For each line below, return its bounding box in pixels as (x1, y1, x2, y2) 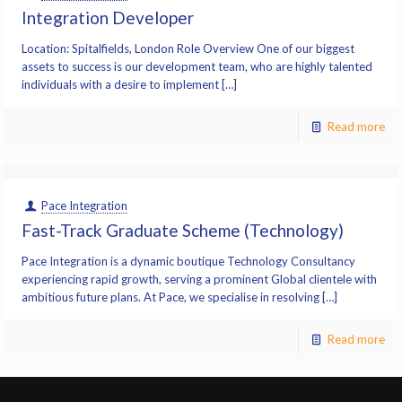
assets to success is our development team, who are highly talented (22, 59, 373, 74)
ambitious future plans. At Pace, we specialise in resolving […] (22, 290, 338, 304)
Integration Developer (22, 7, 195, 28)
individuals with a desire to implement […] (22, 77, 238, 92)
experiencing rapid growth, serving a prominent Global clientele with (22, 272, 378, 286)
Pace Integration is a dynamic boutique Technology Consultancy (22, 254, 356, 268)
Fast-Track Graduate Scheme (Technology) (22, 220, 345, 240)
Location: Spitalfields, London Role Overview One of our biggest (22, 41, 355, 56)
